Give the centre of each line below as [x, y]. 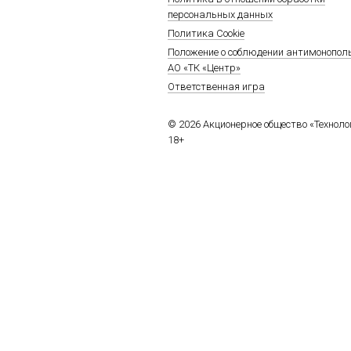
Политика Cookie [206, 33]
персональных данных [220, 14]
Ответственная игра [216, 87]
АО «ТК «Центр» [204, 68]
